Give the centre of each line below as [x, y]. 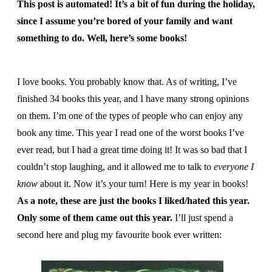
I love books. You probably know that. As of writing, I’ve [127, 82]
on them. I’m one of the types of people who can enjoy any [130, 116]
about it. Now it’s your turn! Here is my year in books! [143, 184]
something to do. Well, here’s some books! [102, 38]
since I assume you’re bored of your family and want [125, 21]
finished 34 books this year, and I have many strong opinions [133, 99]
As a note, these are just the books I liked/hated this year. [133, 201]
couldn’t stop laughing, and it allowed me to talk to [115, 167]
